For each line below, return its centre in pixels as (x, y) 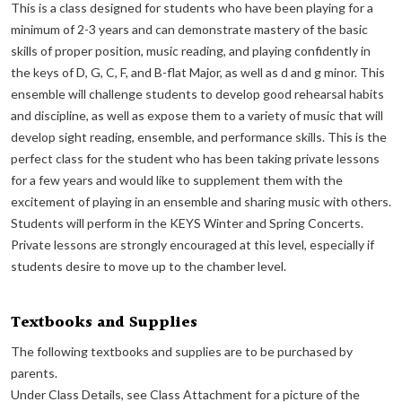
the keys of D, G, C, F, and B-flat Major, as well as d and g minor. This (198, 72)
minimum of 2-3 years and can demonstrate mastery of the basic (189, 29)
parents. (34, 373)
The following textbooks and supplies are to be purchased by (182, 351)
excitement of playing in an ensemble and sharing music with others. (201, 201)
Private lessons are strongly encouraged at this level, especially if (192, 245)
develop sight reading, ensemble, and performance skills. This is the (199, 137)
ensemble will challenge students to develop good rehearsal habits (197, 94)
